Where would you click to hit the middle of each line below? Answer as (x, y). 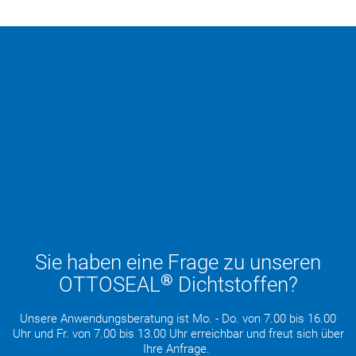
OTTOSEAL (109, 284)
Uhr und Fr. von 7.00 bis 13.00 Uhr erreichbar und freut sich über (178, 333)
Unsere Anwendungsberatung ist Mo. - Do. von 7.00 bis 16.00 (178, 318)
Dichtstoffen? (235, 284)
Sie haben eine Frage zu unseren (178, 262)
